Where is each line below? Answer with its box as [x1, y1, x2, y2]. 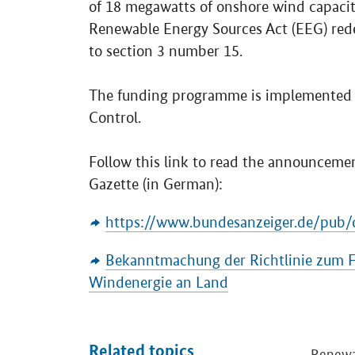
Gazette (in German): [89, 175, 223, 193]
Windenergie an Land [89, 273, 228, 292]
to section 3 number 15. [89, 42, 242, 60]
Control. [89, 109, 141, 127]
